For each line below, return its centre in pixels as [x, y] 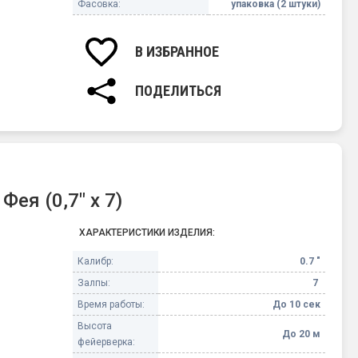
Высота [95, 326]
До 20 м [302, 334]
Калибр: [96, 262]
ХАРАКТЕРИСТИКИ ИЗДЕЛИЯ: [147, 233]
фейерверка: [107, 342]
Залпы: [94, 283]
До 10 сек [297, 305]
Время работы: [111, 305]
